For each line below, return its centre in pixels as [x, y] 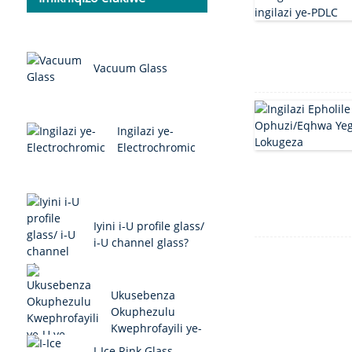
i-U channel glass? [141, 243]
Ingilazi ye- [145, 131]
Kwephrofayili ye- [156, 328]
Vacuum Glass [130, 68]
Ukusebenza [143, 295]
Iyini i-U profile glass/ [148, 226]
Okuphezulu [143, 312]
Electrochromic [156, 148]
